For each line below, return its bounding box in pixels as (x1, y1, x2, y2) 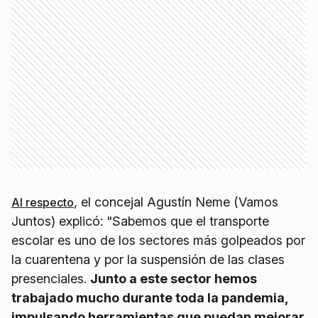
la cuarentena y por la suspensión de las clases (11, 252, 285, 268)
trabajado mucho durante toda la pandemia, (11, 290, 288, 306)
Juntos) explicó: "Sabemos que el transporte (11, 214, 269, 229)
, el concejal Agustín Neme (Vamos (74, 194, 278, 210)
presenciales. (11, 271, 90, 287)
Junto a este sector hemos (90, 271, 257, 287)
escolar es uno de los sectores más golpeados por (11, 233, 305, 248)
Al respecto (11, 195, 74, 210)
